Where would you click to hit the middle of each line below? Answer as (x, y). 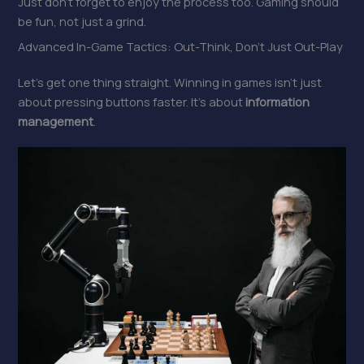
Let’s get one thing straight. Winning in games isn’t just (170, 82)
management (56, 121)
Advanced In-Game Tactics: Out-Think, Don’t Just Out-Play (181, 47)
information (278, 102)
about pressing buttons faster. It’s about (132, 102)
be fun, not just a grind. (82, 21)
